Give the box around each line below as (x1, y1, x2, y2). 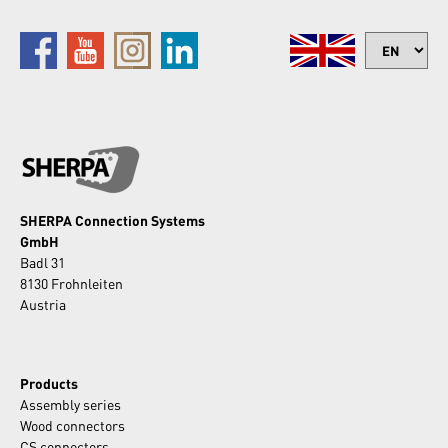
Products (20, 374, 78, 393)
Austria (20, 295, 66, 314)
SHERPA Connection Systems (20, 211, 205, 230)
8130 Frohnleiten (20, 274, 123, 293)
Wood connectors (20, 416, 125, 435)
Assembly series (20, 395, 121, 414)
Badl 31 (20, 253, 65, 272)
